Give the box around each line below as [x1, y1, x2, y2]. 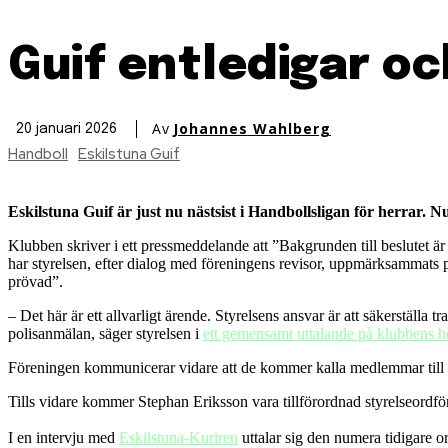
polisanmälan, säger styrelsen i [8, 324, 203, 342]
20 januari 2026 [16, 122, 117, 137]
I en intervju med [8, 428, 119, 446]
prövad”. [8, 272, 63, 290]
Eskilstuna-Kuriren [119, 428, 238, 446]
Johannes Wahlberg [173, 119, 331, 139]
